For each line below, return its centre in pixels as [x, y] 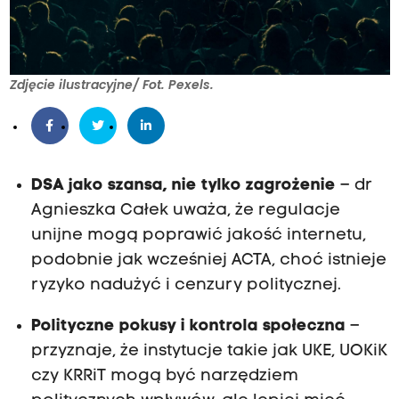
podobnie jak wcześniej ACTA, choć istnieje [208, 261]
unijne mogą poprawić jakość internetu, [198, 236]
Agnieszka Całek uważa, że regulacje [185, 211]
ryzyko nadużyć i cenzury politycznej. [186, 286]
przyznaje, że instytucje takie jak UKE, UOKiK [209, 352]
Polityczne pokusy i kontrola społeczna [188, 327]
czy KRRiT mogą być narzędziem [164, 377]
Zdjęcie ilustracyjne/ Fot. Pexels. [111, 85]
